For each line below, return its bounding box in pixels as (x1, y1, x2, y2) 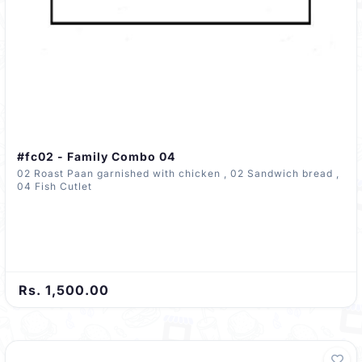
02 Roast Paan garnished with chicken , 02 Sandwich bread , (17, 166, 230, 179)
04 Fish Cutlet (17, 179, 92, 192)
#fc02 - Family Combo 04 (17, 149, 175, 163)
